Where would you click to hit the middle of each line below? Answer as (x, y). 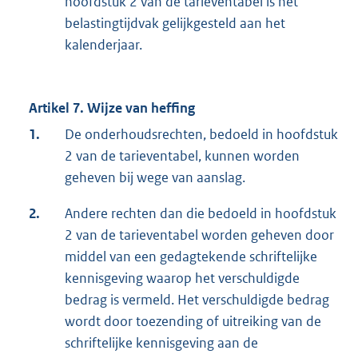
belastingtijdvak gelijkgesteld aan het (175, 24)
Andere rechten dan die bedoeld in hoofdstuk (201, 214)
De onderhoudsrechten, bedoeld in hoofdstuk (201, 135)
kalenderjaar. (103, 45)
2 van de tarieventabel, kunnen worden (182, 156)
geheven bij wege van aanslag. (155, 178)
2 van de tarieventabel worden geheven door (199, 235)
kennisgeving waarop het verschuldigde (182, 278)
